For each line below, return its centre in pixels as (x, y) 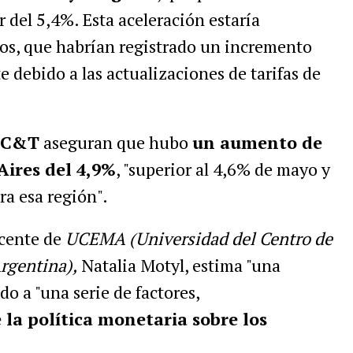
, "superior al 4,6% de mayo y (223, 169)
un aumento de (257, 143)
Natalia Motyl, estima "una (178, 266)
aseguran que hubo (117, 143)
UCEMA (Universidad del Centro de (199, 239)
